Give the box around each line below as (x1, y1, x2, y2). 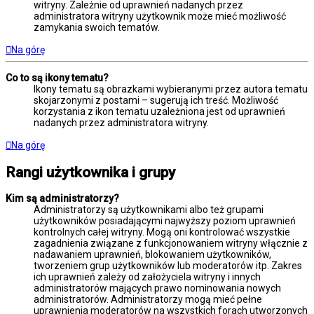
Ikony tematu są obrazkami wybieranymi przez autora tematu (34, 83, 308, 95)
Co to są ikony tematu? (6, 72, 109, 84)
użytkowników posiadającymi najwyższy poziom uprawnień (34, 215, 296, 227)
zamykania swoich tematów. (34, 22, 160, 34)
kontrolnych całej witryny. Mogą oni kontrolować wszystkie (34, 226, 290, 238)
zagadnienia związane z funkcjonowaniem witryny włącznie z (34, 238, 308, 250)
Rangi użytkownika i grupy (6, 163, 175, 181)
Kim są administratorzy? (6, 193, 119, 205)
